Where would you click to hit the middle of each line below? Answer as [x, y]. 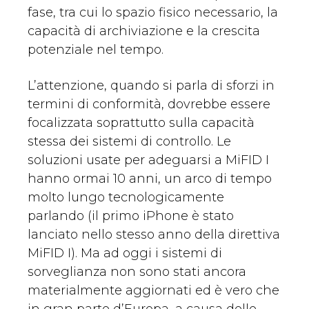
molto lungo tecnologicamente [126, 198]
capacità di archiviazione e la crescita [144, 31]
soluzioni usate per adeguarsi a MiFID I [148, 160]
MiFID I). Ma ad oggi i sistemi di [125, 253]
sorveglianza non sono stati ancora [137, 272]
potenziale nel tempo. [96, 50]
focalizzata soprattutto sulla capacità [141, 123]
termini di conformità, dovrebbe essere [149, 104]
